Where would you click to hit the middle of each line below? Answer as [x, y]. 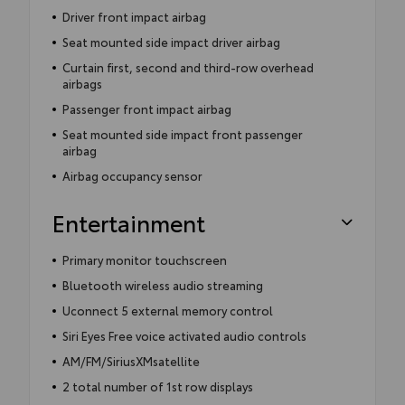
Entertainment [129, 221]
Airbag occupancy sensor [132, 175]
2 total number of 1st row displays [157, 386]
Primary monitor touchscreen [144, 259]
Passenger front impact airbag [146, 108]
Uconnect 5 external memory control [167, 310]
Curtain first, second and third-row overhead [188, 66]
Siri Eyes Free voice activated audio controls [184, 335]
